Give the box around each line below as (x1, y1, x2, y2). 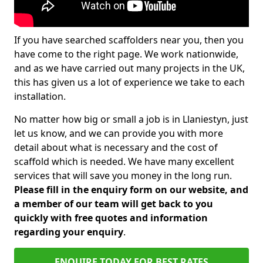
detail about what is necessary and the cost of (14, 141, 218, 154)
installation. (14, 90, 66, 103)
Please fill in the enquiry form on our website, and (14, 183, 248, 196)
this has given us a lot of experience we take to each (14, 76, 245, 89)
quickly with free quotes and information (14, 211, 208, 224)
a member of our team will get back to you (14, 197, 213, 210)
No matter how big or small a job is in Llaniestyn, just (14, 113, 248, 126)
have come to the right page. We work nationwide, (14, 48, 238, 60)
